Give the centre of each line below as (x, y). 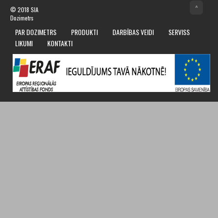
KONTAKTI (60, 43)
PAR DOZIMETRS (36, 32)
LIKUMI (24, 43)
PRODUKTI (84, 32)
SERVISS (179, 32)
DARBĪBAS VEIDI (133, 32)
